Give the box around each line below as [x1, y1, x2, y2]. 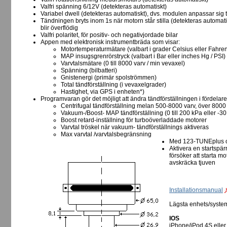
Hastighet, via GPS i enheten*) [61, 88, 144, 96]
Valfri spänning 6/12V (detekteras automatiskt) [41, 3, 167, 11]
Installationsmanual [169, 186, 223, 194]
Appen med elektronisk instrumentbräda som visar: [41, 39, 180, 46]
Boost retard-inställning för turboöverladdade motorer [61, 117, 207, 124]
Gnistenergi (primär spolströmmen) [61, 74, 157, 82]
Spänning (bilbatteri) [61, 67, 117, 74]
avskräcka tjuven [169, 159, 215, 167]
